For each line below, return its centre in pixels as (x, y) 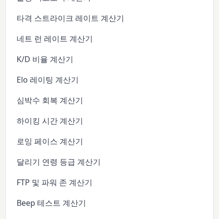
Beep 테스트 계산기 (52, 203)
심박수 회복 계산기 (50, 100)
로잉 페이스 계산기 (50, 142)
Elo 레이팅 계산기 (48, 80)
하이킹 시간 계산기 (50, 121)
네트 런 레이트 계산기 (55, 39)
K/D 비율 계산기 (45, 59)
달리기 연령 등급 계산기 (59, 162)
